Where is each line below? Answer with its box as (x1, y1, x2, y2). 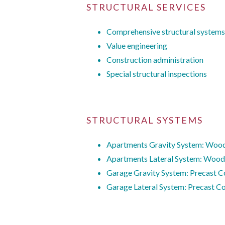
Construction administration (106, 55, 203, 65)
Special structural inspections (106, 69, 207, 79)
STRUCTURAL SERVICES (86, 2, 206, 13)
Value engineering (106, 41, 167, 51)
